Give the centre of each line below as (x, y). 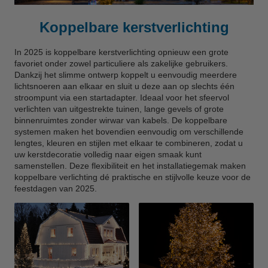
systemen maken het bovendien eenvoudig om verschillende (129, 132)
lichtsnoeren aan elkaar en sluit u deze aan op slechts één (124, 86)
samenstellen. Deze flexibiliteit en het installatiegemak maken (130, 166)
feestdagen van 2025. (56, 189)
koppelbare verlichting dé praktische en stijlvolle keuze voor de (133, 177)
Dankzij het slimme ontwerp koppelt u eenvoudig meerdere (126, 75)
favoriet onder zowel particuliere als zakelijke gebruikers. (121, 64)
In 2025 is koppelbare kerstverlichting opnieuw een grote (121, 52)
